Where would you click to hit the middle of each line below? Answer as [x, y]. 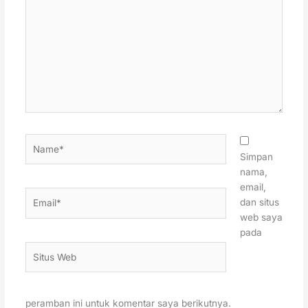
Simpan [257, 156]
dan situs [260, 202]
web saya [262, 217]
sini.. [34, 13]
